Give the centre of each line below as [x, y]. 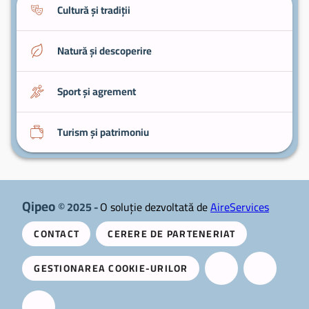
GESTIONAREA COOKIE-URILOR [111, 268]
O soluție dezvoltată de [155, 207]
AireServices [240, 207]
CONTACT [57, 233]
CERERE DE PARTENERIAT [172, 233]
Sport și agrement [97, 91]
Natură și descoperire [104, 50]
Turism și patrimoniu [103, 132]
